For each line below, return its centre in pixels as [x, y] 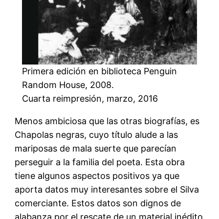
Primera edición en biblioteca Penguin [99, 71]
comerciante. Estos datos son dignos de [98, 203]
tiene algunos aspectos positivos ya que [97, 175]
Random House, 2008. [68, 85]
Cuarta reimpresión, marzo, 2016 [90, 98]
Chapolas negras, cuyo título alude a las [97, 134]
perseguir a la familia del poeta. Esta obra [100, 162]
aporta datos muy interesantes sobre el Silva [107, 189]
